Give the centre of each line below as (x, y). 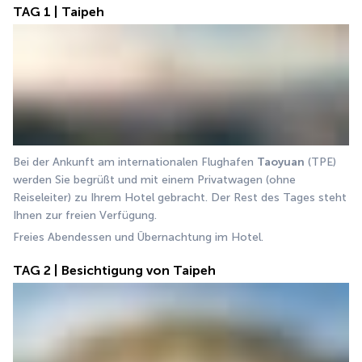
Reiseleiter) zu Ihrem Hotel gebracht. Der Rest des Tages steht (180, 197)
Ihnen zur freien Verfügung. (85, 215)
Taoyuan (281, 162)
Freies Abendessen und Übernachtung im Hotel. (138, 237)
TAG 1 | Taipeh (59, 12)
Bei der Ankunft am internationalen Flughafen (135, 162)
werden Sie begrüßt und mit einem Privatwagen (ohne (154, 179)
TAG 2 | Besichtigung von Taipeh (114, 270)
